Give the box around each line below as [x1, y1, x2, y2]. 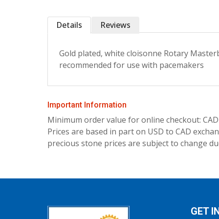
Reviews [100, 20, 131, 30]
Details [56, 20, 82, 30]
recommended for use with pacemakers [59, 60, 204, 70]
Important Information [47, 100, 127, 109]
